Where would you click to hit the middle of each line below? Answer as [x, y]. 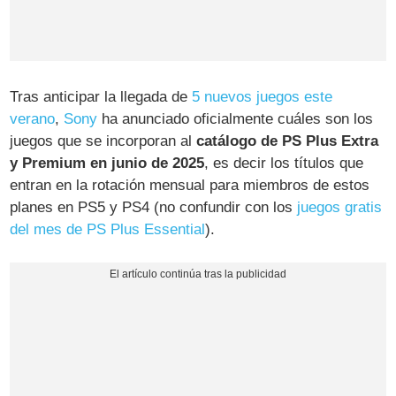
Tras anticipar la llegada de [101, 97]
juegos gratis [340, 208]
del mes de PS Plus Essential [108, 230]
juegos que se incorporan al [103, 141]
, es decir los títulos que [284, 164]
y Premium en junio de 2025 [107, 164]
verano [33, 119]
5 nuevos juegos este [263, 97]
